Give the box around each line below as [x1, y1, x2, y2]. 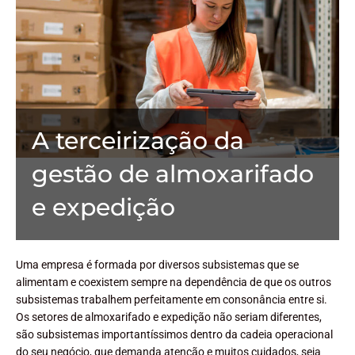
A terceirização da [32, 125, 244, 155]
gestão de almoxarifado [32, 158, 314, 189]
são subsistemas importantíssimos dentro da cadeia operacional [16, 327, 333, 341]
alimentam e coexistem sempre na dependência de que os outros [16, 275, 331, 288]
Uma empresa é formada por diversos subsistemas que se [16, 258, 299, 271]
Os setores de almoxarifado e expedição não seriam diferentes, [16, 310, 322, 323]
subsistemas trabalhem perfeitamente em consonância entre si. [16, 292, 327, 306]
